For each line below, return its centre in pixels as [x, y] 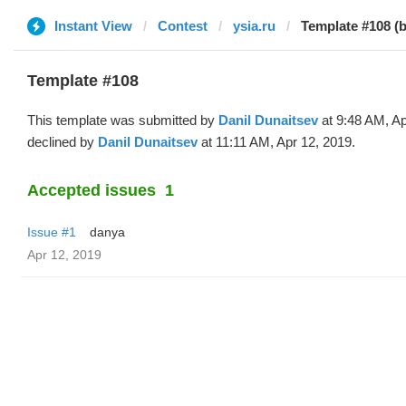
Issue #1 [52, 232]
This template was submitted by [123, 120]
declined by [63, 142]
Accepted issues [92, 190]
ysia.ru [254, 26]
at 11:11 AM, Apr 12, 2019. [276, 142]
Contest [183, 26]
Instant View [93, 26]
